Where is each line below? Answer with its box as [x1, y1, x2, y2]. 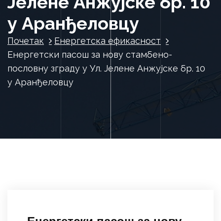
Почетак [7, 36, 44, 46]
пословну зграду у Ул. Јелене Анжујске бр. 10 [7, 63, 205, 74]
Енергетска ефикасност [54, 36, 161, 46]
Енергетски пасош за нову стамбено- [7, 49, 172, 60]
